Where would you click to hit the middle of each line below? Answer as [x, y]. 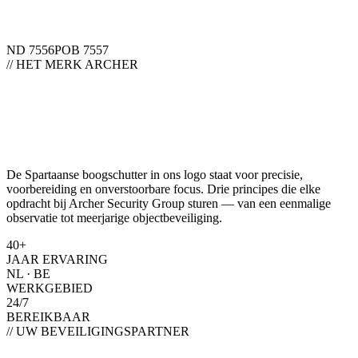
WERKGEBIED [50, 288]
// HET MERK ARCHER [72, 64]
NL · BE [28, 274]
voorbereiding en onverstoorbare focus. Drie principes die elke [163, 189]
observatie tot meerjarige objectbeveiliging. [114, 218]
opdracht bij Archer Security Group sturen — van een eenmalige [169, 204]
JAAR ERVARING [57, 260]
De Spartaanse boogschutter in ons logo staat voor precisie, [155, 175]
